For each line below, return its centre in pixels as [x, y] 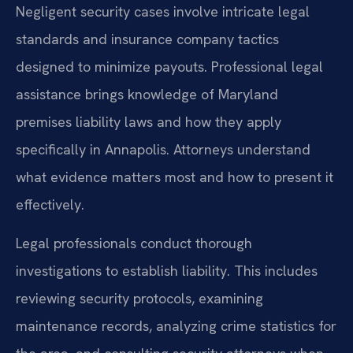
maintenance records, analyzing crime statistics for [176, 325]
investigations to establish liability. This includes [167, 270]
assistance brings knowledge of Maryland [147, 94]
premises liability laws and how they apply [149, 121]
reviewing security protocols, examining [139, 298]
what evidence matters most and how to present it [175, 176]
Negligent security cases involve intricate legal [163, 11]
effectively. [50, 204]
